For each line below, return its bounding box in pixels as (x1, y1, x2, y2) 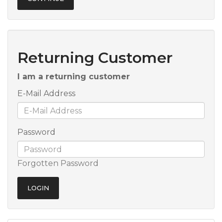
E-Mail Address (17, 89, 75, 98)
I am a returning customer (17, 72, 130, 81)
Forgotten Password (17, 159, 99, 168)
